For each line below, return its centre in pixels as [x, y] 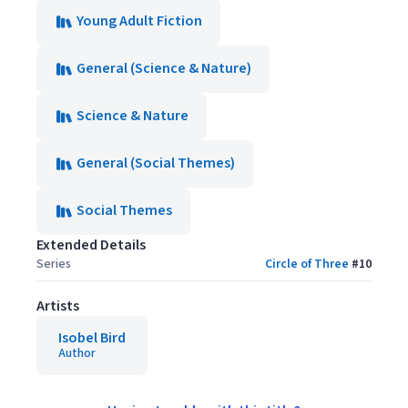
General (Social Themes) [156, 163]
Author [77, 353]
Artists [58, 306]
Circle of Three [307, 264]
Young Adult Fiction [139, 20]
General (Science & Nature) [164, 68]
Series [54, 264]
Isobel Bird [92, 337]
